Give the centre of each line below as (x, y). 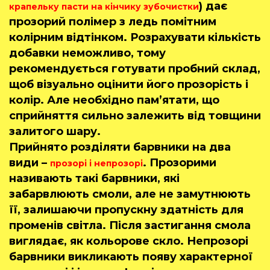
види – (30, 163)
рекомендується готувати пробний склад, (135, 69)
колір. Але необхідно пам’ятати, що (114, 100)
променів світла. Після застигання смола (130, 226)
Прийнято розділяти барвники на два (120, 147)
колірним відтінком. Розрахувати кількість (135, 38)
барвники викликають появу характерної (131, 257)
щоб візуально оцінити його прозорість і (129, 85)
